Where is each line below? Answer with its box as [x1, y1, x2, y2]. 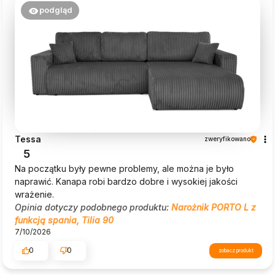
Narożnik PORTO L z [171, 202, 256, 213]
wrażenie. [15, 189, 54, 200]
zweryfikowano [204, 135, 250, 143]
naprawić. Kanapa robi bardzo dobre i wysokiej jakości [15, 176, 238, 187]
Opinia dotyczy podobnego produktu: [15, 202, 171, 213]
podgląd [39, 5, 72, 15]
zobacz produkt [218, 247, 254, 254]
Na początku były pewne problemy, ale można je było [15, 163, 234, 174]
